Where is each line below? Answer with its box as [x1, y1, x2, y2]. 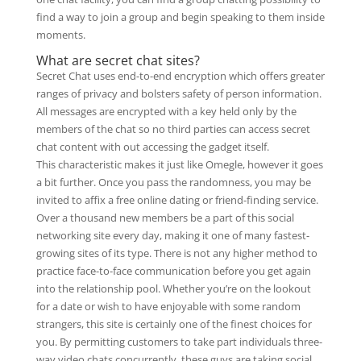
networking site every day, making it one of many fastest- [35, 228, 309, 243]
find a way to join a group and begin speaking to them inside [35, 10, 325, 24]
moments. [35, 27, 85, 42]
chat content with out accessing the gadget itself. [35, 139, 269, 154]
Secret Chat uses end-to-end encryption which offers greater [35, 68, 325, 83]
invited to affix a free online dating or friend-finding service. [35, 193, 318, 207]
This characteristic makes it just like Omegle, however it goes [35, 157, 323, 172]
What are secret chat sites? [35, 52, 200, 69]
